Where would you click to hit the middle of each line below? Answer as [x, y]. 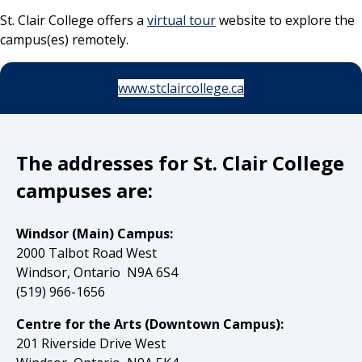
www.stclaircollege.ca [181, 88]
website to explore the [285, 21]
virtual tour [181, 21]
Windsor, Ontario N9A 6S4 [97, 273]
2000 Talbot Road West [86, 253]
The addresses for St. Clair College [180, 163]
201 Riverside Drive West [91, 344]
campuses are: [87, 191]
